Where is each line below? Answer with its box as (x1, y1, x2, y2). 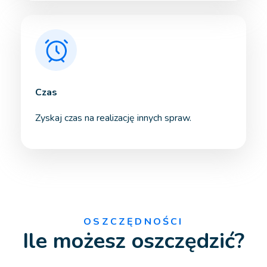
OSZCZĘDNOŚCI (83, 215, 184, 229)
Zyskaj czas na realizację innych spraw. (35, 111, 192, 125)
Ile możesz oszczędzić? (23, 226, 244, 256)
